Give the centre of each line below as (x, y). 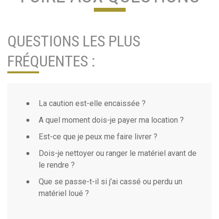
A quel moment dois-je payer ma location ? (111, 120)
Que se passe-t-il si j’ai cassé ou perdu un (110, 182)
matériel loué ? (64, 193)
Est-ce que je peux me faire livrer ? (98, 137)
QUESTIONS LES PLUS (74, 41)
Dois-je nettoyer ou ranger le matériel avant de (118, 153)
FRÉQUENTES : (51, 61)
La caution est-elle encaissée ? (92, 103)
